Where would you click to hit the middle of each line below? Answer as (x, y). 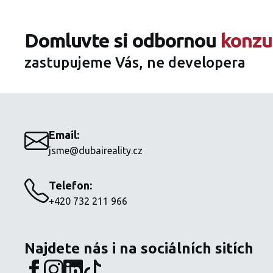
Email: (64, 135)
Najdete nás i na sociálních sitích (139, 248)
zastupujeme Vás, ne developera (135, 62)
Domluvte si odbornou (122, 40)
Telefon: (70, 185)
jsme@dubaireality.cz (96, 151)
